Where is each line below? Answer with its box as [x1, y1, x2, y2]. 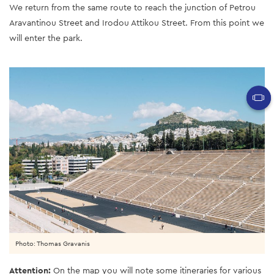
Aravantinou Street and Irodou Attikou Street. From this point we [9, 17, 264, 28]
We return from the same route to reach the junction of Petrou [9, 1, 256, 13]
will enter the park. [9, 32, 83, 43]
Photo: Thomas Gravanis [15, 239, 90, 248]
